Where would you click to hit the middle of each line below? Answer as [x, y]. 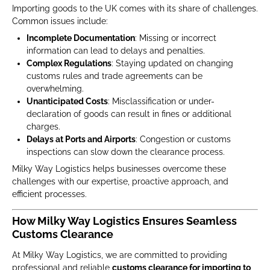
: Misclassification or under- [161, 101]
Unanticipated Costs [67, 101]
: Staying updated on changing [172, 63]
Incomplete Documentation [81, 38]
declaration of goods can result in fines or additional [129, 114]
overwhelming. [55, 89]
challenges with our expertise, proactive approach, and [120, 181]
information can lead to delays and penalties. [116, 51]
